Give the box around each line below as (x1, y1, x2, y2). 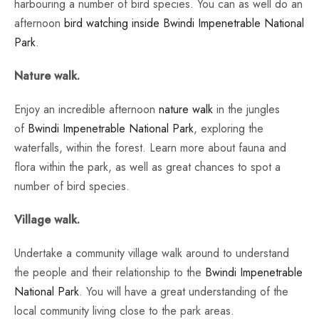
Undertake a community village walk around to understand (14, 245, 289, 262)
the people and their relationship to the (14, 264, 205, 281)
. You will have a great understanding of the (79, 283, 288, 300)
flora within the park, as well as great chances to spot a (14, 159, 281, 176)
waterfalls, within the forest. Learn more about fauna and (14, 140, 286, 157)
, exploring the (194, 120, 263, 137)
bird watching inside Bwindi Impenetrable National (64, 15, 304, 32)
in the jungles (213, 101, 280, 118)
